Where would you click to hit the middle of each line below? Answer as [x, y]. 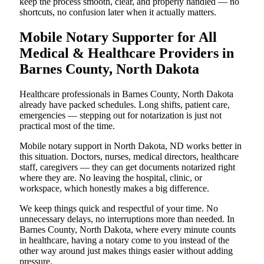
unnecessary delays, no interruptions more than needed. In [127, 219]
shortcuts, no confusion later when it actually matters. [118, 12]
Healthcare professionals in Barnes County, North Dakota [126, 94]
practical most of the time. [67, 126]
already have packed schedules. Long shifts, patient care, [125, 104]
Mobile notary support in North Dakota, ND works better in [131, 146]
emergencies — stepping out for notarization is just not [121, 115]
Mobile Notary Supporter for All [118, 37]
